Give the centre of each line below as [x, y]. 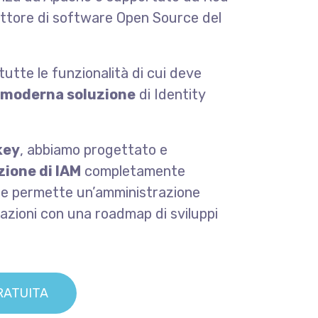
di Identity [170, 94]
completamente [133, 171]
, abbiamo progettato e [94, 150]
